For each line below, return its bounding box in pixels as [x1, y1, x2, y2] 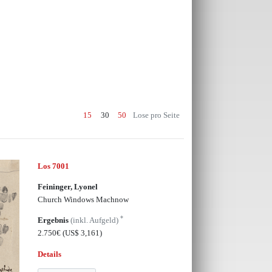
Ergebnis [37, 216, 70, 225]
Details [37, 249, 61, 259]
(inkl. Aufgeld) [70, 216, 120, 225]
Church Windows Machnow [37, 194, 129, 204]
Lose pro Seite [133, 110, 180, 120]
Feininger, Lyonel [37, 182, 98, 191]
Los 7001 [37, 161, 69, 171]
